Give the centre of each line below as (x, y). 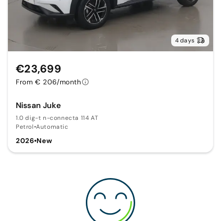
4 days (184, 41)
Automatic (52, 127)
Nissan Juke (38, 106)
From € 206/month (49, 82)
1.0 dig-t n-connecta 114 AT (57, 118)
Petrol (25, 127)
